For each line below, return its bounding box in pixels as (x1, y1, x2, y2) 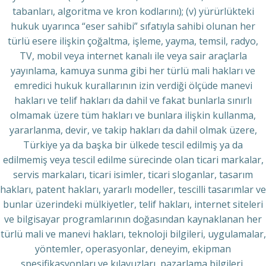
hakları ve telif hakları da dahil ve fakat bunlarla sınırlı (14, 94, 252, 107)
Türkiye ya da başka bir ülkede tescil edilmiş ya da (23, 138, 243, 151)
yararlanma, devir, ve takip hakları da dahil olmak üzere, (9, 123, 257, 137)
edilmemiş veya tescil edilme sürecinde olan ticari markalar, (2, 153, 264, 166)
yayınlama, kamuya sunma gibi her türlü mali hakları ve (11, 64, 255, 77)
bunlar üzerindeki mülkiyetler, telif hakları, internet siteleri (3, 198, 263, 211)
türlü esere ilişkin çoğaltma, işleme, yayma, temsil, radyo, (8, 34, 258, 47)
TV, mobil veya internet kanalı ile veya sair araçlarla (19, 49, 247, 62)
